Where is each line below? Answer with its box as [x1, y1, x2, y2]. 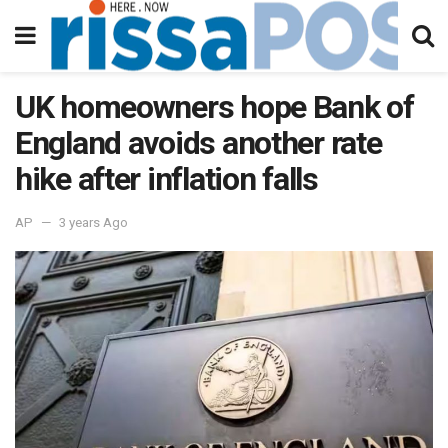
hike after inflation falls [15, 160, 318, 198]
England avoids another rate [15, 124, 382, 162]
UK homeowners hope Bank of [15, 88, 414, 126]
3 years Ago [59, 214, 128, 230]
